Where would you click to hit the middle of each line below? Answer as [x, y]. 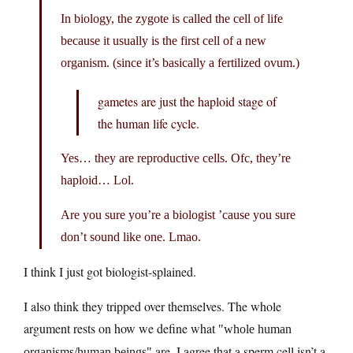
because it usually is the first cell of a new [163, 41]
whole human [258, 329]
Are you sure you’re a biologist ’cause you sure [178, 215]
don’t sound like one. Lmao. [131, 237]
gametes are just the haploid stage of [187, 102]
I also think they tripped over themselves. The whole [152, 307]
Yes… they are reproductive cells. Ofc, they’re [176, 158]
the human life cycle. [149, 124]
